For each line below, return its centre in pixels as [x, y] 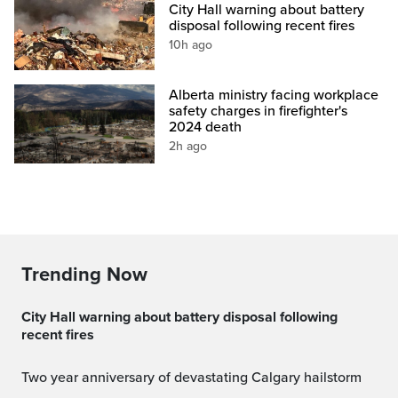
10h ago [191, 44]
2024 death [206, 127]
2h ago [188, 146]
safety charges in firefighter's [259, 111]
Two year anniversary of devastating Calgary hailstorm [195, 377]
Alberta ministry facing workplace [274, 95]
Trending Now [84, 274]
